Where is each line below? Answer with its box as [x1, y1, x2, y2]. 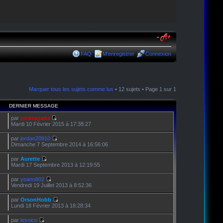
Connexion [145, 50, 172, 57]
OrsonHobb [20, 196, 52, 203]
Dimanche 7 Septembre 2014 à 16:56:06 [11, 141, 109, 147]
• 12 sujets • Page [113, 86, 160, 92]
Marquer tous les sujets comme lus [29, 86, 114, 92]
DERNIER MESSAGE [8, 103, 58, 109]
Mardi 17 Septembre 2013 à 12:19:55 [11, 161, 101, 168]
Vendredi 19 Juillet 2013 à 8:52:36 [11, 182, 92, 188]
